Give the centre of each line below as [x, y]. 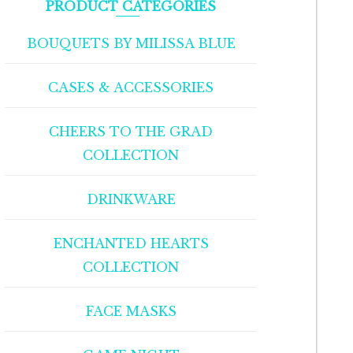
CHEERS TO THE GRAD [131, 132]
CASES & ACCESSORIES [131, 88]
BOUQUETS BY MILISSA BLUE [131, 44]
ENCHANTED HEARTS [131, 244]
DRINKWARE [131, 200]
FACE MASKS [131, 312]
